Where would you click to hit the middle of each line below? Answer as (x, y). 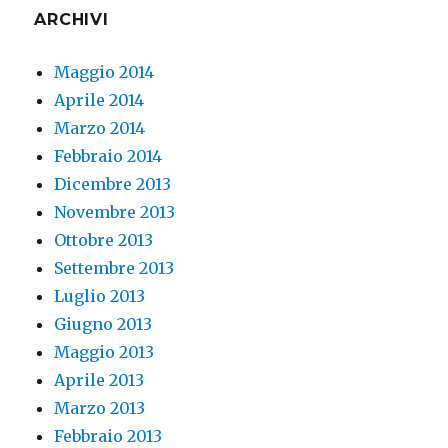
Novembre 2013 (115, 212)
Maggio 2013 (104, 352)
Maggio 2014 (104, 72)
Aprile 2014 (99, 100)
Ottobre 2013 (104, 240)
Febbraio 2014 (108, 156)
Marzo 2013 (100, 408)
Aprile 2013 (99, 380)
